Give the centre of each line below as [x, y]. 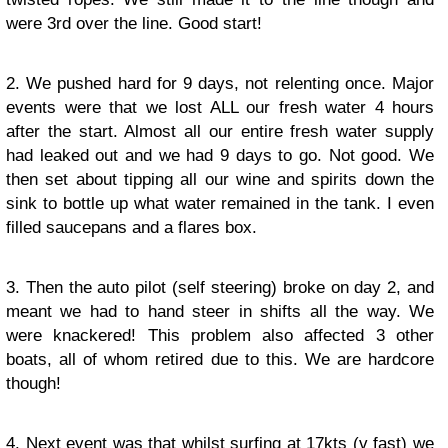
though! [33, 383]
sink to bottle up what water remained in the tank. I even [220, 203]
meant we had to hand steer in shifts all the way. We [220, 311]
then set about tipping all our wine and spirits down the [220, 179]
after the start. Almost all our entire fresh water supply [220, 131]
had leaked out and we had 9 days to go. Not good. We [220, 155]
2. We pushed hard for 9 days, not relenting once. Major [220, 83]
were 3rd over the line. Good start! [134, 23]
